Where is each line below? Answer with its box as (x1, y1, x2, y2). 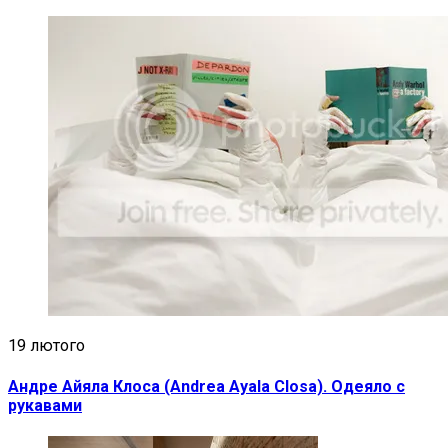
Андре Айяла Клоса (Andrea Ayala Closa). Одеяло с (8, 376, 405, 396)
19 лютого (8, 336, 85, 356)
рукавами (8, 395, 82, 415)
